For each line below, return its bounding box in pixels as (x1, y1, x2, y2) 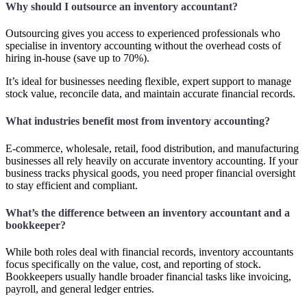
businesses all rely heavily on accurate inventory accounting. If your (5, 154, 298, 167)
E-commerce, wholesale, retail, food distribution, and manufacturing (5, 142, 299, 154)
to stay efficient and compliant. (5, 179, 138, 191)
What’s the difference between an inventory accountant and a (5, 206, 290, 219)
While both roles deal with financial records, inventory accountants (5, 245, 293, 258)
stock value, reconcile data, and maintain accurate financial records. (5, 88, 295, 100)
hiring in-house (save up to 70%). (5, 52, 149, 64)
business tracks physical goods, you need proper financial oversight (5, 167, 295, 179)
